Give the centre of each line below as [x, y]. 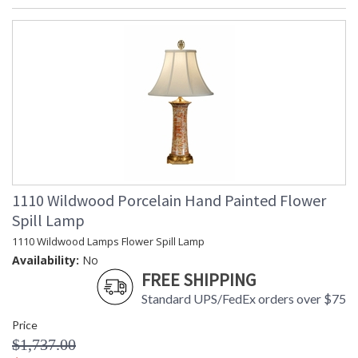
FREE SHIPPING [199, 280]
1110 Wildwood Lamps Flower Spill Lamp [108, 242]
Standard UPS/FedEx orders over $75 [244, 299]
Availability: [46, 261]
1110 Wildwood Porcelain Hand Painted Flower [169, 201]
